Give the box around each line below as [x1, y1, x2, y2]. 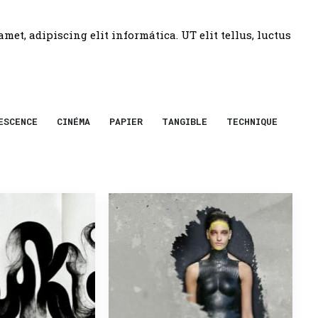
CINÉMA [57, 115, 90, 128]
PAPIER [109, 115, 143, 128]
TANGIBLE [162, 115, 207, 128]
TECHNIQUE [226, 115, 278, 128]
